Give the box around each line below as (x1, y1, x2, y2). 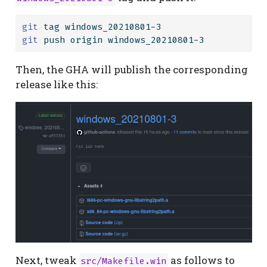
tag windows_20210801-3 (38, 21, 162, 33)
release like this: (15, 77, 98, 92)
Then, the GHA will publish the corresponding (15, 63, 248, 77)
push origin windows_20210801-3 (38, 34, 204, 46)
